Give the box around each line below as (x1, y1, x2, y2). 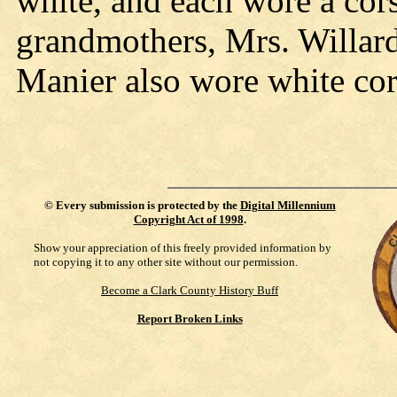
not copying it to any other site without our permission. (34, 255, 298, 269)
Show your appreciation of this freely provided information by (34, 241, 331, 255)
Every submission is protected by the (55, 198, 240, 213)
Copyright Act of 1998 (133, 213, 244, 227)
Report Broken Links (136, 312, 243, 326)
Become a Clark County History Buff (101, 284, 278, 298)
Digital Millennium (239, 198, 336, 213)
